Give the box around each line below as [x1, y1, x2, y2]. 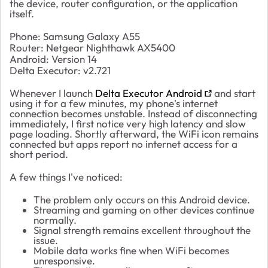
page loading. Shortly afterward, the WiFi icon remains [10, 127, 258, 140]
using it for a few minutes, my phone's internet [10, 96, 218, 109]
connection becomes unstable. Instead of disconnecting [10, 106, 257, 120]
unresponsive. [33, 254, 95, 267]
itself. [10, 7, 34, 20]
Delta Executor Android [95, 86, 202, 99]
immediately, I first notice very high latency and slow [10, 117, 246, 130]
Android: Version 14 [10, 52, 97, 65]
